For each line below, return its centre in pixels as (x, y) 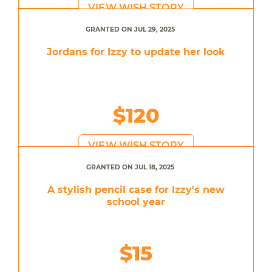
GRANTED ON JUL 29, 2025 (130, 29)
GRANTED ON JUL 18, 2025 (130, 167)
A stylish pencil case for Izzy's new (136, 189)
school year (136, 202)
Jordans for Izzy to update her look (136, 52)
